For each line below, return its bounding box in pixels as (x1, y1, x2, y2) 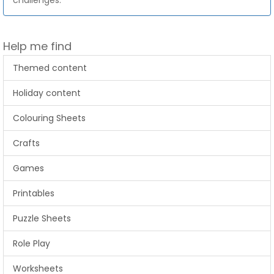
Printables (13, 187, 54, 199)
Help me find (3, 39, 72, 54)
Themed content (13, 62, 87, 74)
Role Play (13, 237, 50, 250)
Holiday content (13, 87, 81, 99)
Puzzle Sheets (13, 212, 71, 224)
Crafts (13, 137, 40, 149)
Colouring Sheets (13, 112, 86, 124)
